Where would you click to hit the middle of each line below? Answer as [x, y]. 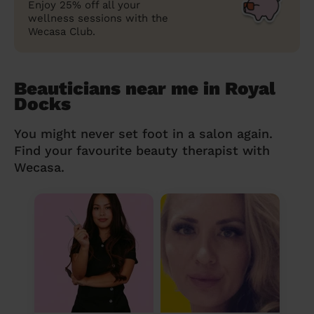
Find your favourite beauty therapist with [142, 150]
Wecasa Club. [62, 31]
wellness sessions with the [98, 18]
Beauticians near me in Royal [145, 88]
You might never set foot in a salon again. [143, 133]
